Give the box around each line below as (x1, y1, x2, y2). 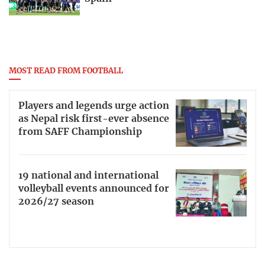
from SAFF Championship (18, 127, 142, 137)
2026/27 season (18, 197, 94, 207)
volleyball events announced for (18, 184, 169, 194)
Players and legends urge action (18, 101, 169, 111)
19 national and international (18, 171, 159, 181)
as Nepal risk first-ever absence (18, 114, 169, 124)
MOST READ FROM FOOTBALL (9, 67, 123, 75)
